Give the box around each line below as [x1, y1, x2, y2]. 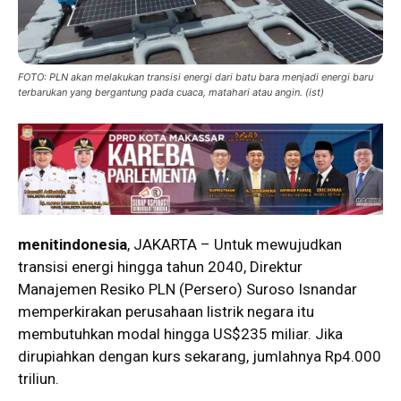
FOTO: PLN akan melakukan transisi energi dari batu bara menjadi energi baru [18, 70, 373, 83]
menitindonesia [18, 235, 127, 253]
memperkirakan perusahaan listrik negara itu [18, 302, 314, 320]
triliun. [18, 369, 59, 388]
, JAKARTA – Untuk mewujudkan [127, 235, 342, 253]
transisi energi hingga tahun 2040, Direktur [18, 257, 303, 276]
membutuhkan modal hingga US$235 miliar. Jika [18, 324, 343, 343]
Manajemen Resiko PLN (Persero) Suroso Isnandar [18, 279, 357, 298]
